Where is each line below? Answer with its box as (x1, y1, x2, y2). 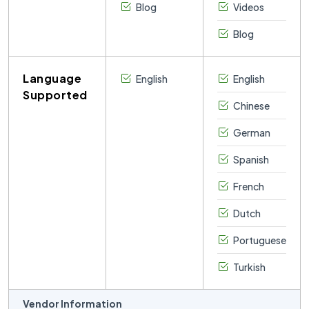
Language (23, 71, 81, 86)
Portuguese (232, 234, 286, 246)
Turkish (232, 261, 266, 273)
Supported (23, 88, 88, 102)
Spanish (232, 153, 269, 166)
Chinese (232, 99, 270, 112)
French (232, 180, 264, 192)
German (232, 126, 270, 139)
